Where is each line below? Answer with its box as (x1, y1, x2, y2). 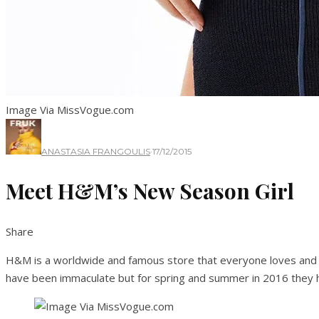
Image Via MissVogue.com (6, 103, 134, 117)
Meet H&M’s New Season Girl (6, 177, 294, 206)
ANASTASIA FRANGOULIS (41, 146, 150, 157)
